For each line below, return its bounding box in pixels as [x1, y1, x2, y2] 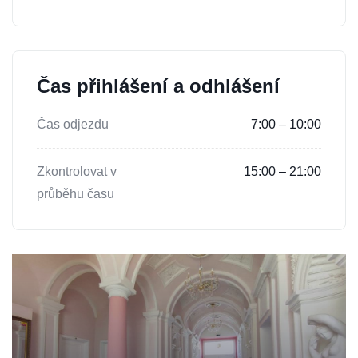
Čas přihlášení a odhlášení [37, 75, 280, 97]
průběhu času [37, 187, 114, 201]
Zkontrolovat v [37, 165, 117, 179]
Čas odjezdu [37, 117, 109, 132]
